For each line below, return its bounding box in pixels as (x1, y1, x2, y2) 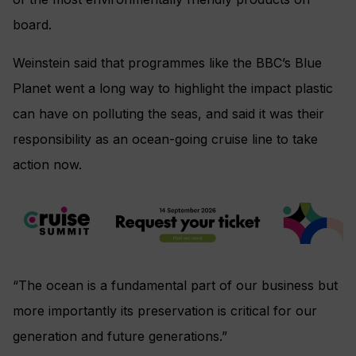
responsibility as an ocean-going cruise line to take (13, 131, 318, 148)
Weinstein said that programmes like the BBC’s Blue (13, 55, 322, 72)
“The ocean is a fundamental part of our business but (13, 277, 338, 293)
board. (13, 17, 52, 33)
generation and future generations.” (13, 327, 227, 344)
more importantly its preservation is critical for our (13, 302, 317, 319)
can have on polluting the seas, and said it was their (13, 106, 324, 122)
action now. (13, 157, 82, 173)
